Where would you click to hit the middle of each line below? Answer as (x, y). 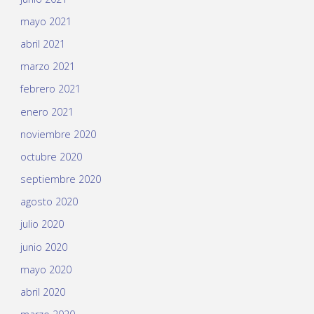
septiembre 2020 (60, 179)
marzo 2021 (47, 67)
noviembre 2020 (58, 134)
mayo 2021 (46, 21)
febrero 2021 (50, 89)
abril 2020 (42, 292)
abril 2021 (42, 43)
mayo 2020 (46, 269)
